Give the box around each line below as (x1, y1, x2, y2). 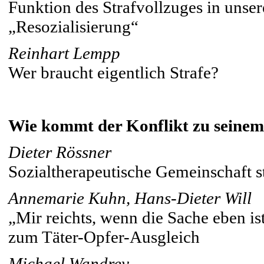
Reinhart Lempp (8, 44, 120, 63)
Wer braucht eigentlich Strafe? (8, 63, 219, 82)
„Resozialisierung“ (8, 17, 138, 37)
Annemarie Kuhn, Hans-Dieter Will (8, 189, 252, 208)
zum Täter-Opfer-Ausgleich (8, 227, 200, 247)
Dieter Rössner (8, 143, 111, 162)
